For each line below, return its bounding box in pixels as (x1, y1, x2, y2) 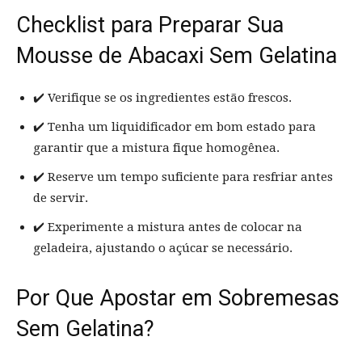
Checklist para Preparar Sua (16, 11, 284, 38)
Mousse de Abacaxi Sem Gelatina (16, 42, 337, 69)
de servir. (33, 190, 88, 205)
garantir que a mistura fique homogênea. (33, 140, 280, 155)
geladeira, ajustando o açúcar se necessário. (33, 240, 293, 255)
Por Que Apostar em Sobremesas (16, 284, 339, 311)
